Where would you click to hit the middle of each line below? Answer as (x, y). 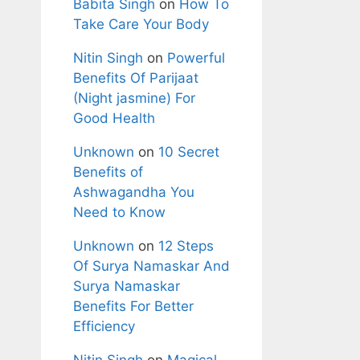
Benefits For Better (133, 306)
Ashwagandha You (134, 192)
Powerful (196, 57)
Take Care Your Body (141, 24)
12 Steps (186, 245)
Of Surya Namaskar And (151, 266)
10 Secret (189, 151)
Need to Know (119, 212)
